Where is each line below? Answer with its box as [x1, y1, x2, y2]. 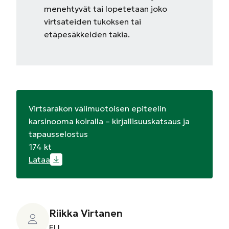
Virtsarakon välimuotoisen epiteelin [29, 103, 166, 113]
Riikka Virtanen [49, 206, 123, 220]
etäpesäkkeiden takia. [44, 29, 130, 39]
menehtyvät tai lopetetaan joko [44, 4, 168, 14]
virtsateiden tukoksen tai [44, 16, 142, 27]
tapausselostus [29, 129, 88, 139]
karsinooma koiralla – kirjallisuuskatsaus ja [29, 116, 190, 126]
